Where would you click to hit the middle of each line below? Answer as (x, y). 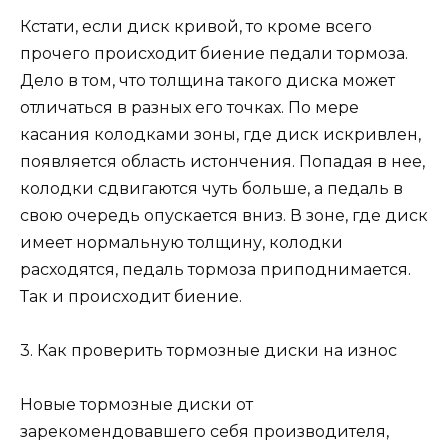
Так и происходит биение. (131, 296)
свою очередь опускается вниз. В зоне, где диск (224, 215)
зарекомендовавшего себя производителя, (204, 432)
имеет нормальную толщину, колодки (181, 242)
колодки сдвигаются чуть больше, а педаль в (211, 188)
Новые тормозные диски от (136, 405)
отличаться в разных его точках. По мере (189, 107)
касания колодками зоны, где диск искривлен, (220, 134)
